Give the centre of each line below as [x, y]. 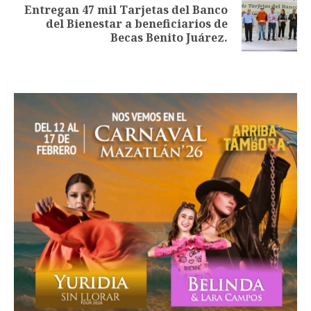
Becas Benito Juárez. [169, 37]
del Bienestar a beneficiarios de [137, 24]
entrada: [38, 39]
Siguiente [42, 19]
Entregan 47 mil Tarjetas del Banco [126, 10]
